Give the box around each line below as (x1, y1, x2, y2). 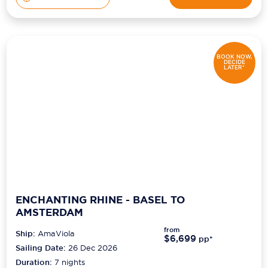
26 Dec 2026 (68, 243, 118, 253)
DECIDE (223, 59, 245, 66)
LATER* (224, 64, 245, 72)
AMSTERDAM (16, 205, 84, 219)
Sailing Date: (16, 243, 66, 254)
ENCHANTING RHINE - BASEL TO (16, 193, 185, 206)
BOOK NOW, (217, 53, 252, 61)
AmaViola (38, 229, 75, 239)
